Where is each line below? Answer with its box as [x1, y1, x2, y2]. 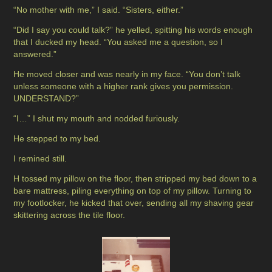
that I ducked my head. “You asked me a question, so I [13, 37, 223, 47]
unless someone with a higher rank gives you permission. [13, 81, 234, 92]
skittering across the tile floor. [13, 210, 126, 220]
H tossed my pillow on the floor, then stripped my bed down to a [13, 174, 257, 184]
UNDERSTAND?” [13, 93, 80, 104]
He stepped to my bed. [13, 134, 101, 144]
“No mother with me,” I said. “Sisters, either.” [13, 5, 184, 15]
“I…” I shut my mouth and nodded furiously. [13, 114, 180, 124]
